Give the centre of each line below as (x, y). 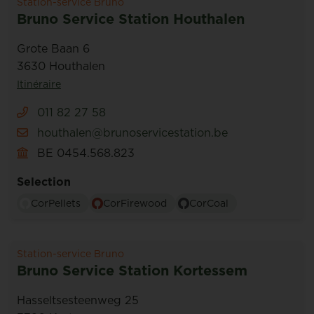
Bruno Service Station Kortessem (132, 271)
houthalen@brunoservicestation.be (132, 132)
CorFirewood (135, 203)
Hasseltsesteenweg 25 (78, 300)
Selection (44, 182)
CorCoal (209, 203)
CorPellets (56, 203)
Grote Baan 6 (53, 48)
